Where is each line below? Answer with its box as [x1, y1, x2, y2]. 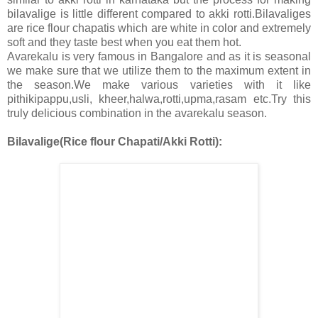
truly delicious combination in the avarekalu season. [7, 107, 267, 120]
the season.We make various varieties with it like [7, 79, 311, 92]
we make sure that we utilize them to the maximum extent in [7, 65, 311, 77]
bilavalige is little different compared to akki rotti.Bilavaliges [7, 8, 311, 21]
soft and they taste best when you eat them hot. [7, 36, 241, 49]
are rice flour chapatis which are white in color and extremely [7, 22, 311, 35]
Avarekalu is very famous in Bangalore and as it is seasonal [7, 50, 311, 63]
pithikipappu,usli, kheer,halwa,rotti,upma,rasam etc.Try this [7, 93, 311, 106]
